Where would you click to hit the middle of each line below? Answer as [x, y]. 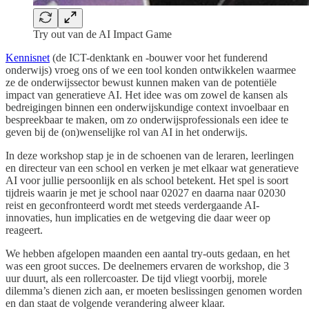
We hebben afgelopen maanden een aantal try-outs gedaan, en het [148, 254]
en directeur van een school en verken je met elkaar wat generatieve [152, 168]
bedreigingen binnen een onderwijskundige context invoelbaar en [147, 108]
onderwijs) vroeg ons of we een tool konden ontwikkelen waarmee [151, 70]
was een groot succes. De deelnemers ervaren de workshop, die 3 [147, 266]
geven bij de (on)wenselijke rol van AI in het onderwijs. [127, 132]
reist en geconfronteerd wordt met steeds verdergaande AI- [132, 206]
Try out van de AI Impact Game [102, 34]
